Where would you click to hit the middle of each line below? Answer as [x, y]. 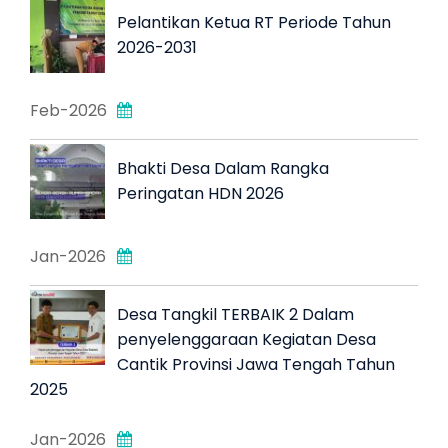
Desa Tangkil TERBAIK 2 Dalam [235, 315]
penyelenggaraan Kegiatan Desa [246, 340]
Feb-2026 [68, 111]
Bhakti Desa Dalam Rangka [223, 169]
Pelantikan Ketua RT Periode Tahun [254, 23]
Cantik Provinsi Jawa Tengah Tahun [256, 365]
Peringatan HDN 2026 [200, 194]
